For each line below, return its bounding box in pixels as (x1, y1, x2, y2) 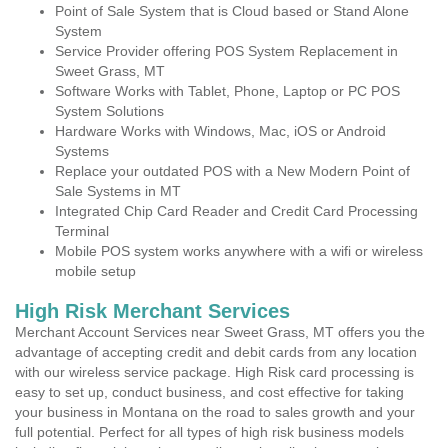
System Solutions (55, 103, 164, 119)
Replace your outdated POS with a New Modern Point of (55, 163, 410, 179)
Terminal (55, 223, 109, 239)
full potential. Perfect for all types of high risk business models (15, 424, 404, 440)
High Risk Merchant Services (15, 300, 290, 322)
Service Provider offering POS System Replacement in (55, 43, 398, 59)
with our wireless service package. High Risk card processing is (15, 364, 414, 380)
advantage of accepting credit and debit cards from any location (15, 344, 417, 360)
